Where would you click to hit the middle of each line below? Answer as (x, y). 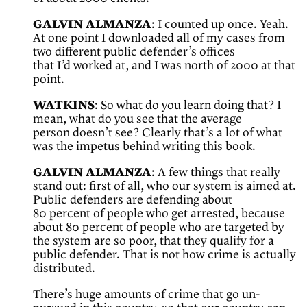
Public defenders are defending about (133, 200)
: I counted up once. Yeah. (220, 25)
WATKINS (64, 106)
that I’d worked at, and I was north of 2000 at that (164, 66)
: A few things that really (216, 173)
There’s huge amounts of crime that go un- (146, 295)
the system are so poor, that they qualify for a (153, 242)
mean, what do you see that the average (137, 120)
